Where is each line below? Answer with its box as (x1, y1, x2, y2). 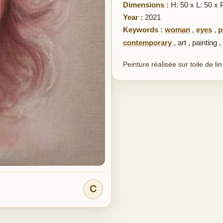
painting (192, 38, 217, 47)
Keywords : (123, 25, 163, 34)
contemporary (123, 38, 172, 47)
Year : (123, 13, 143, 21)
